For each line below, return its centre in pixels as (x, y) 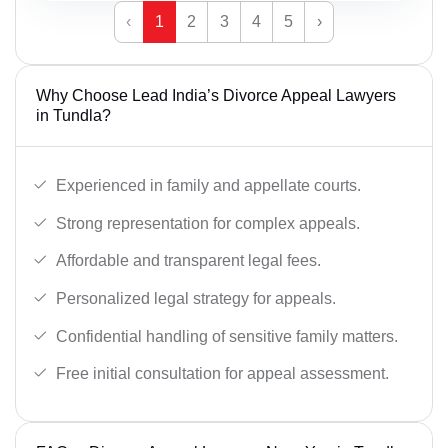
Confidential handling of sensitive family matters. (227, 336)
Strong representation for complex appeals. (208, 223)
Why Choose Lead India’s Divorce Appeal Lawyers (216, 96)
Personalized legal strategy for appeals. (196, 298)
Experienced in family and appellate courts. (208, 186)
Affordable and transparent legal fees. (188, 261)
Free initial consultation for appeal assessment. (222, 374)
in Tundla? (73, 116)
